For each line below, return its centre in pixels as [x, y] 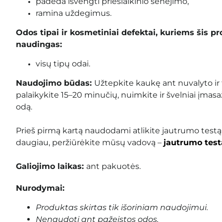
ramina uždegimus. [74, 13]
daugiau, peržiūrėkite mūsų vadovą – [90, 142]
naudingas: [39, 44]
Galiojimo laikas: [51, 166]
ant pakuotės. [113, 166]
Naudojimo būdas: [55, 83]
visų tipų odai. [63, 63]
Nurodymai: [40, 188]
